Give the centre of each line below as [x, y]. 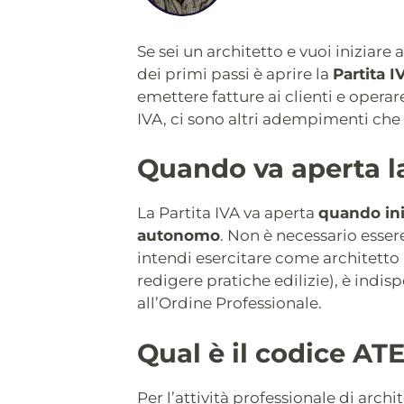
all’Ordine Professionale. [230, 303]
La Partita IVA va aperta [228, 213]
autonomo [179, 236]
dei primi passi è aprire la [235, 73]
